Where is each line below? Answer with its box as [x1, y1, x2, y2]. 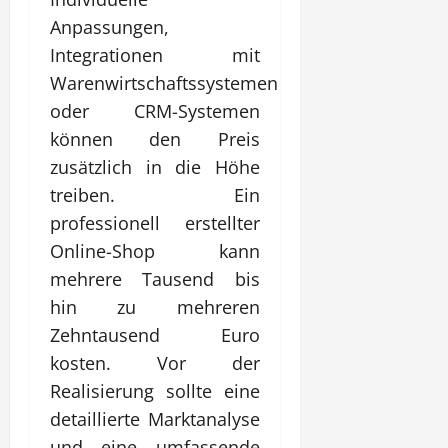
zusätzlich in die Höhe [50, 154, 260, 179]
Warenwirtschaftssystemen [50, 70, 278, 95]
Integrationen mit [50, 42, 260, 67]
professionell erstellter [50, 210, 260, 235]
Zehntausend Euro [50, 322, 260, 347]
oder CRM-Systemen [50, 98, 260, 123]
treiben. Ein [50, 182, 260, 207]
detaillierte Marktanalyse [50, 406, 260, 431]
